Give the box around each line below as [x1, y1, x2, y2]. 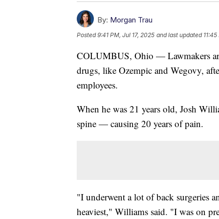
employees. [77, 78, 118, 91]
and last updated [156, 31, 202, 39]
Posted [77, 31, 97, 39]
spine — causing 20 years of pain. [77, 117, 203, 130]
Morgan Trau [110, 15, 153, 24]
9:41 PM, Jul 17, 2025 [97, 31, 154, 39]
